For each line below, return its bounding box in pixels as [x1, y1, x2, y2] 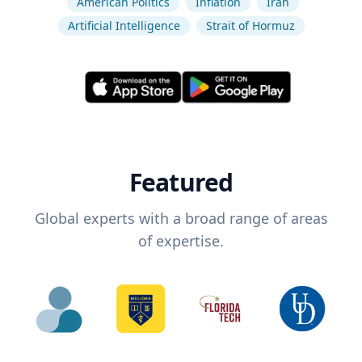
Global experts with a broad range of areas [34, 208, 328, 229]
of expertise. [138, 231, 224, 251]
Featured [128, 166, 234, 200]
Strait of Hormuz [205, 18, 295, 33]
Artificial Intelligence [67, 18, 180, 33]
